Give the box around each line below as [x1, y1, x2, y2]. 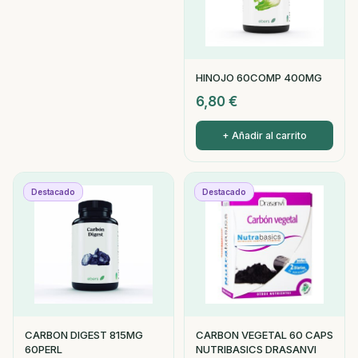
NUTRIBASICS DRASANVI [196, 343, 316, 356]
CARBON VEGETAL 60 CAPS [196, 328, 333, 341]
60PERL [25, 343, 62, 356]
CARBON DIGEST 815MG [25, 328, 143, 341]
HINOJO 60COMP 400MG [196, 71, 322, 84]
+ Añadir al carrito [222, 129, 307, 141]
